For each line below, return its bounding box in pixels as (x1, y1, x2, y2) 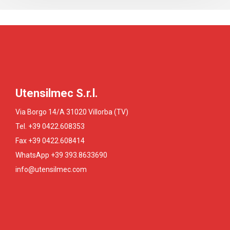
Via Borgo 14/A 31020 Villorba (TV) (15, 108, 128, 116)
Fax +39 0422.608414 (15, 137, 85, 145)
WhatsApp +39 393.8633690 (15, 151, 107, 159)
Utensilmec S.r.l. (15, 87, 98, 100)
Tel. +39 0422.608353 (15, 122, 85, 130)
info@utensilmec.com (15, 165, 87, 174)
